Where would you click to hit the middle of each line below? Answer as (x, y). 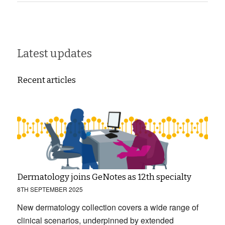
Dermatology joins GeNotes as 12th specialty (104, 177)
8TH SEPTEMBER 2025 (50, 189)
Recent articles (46, 80)
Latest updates (54, 53)
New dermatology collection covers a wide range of (107, 207)
